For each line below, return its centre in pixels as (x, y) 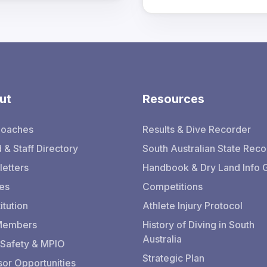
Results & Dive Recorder (197, 129)
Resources (173, 99)
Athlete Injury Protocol (193, 206)
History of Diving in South (198, 225)
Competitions (173, 187)
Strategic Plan (173, 258)
